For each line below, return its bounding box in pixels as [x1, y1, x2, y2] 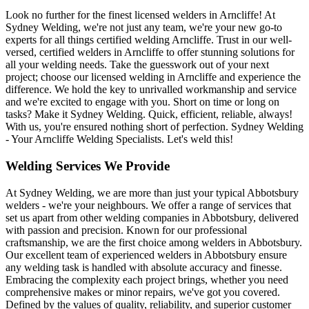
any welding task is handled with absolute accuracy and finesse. [6, 261, 282, 273]
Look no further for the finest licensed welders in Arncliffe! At [6, 9, 275, 21]
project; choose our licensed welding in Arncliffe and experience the [6, 71, 301, 83]
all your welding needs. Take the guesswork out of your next [6, 59, 269, 71]
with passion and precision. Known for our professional [6, 223, 247, 236]
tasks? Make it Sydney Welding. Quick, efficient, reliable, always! [6, 108, 292, 121]
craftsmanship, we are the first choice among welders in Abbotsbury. [6, 236, 302, 248]
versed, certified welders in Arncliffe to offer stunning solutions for [6, 46, 295, 59]
